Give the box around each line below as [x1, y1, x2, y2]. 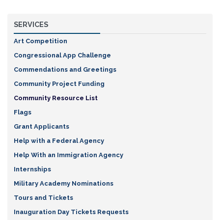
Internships [13, 165, 51, 173]
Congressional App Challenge [13, 52, 111, 59]
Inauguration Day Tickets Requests [13, 208, 129, 216]
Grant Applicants [13, 123, 69, 131]
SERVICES [13, 20, 48, 29]
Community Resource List [13, 94, 98, 102]
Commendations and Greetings [13, 66, 116, 74]
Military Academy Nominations [13, 180, 113, 188]
